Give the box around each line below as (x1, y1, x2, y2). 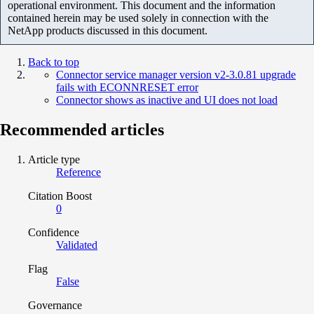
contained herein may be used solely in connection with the (8, 11, 268, 24)
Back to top (28, 55, 79, 68)
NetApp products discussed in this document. (8, 24, 207, 36)
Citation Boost (28, 189, 92, 202)
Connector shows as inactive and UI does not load (56, 93, 278, 106)
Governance (28, 299, 82, 311)
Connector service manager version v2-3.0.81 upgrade (56, 68, 296, 81)
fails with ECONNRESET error (56, 81, 198, 93)
